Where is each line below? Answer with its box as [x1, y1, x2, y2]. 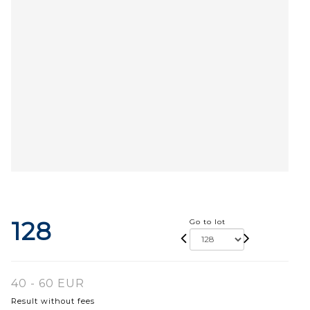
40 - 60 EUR [11, 276, 84, 290]
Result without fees [11, 295, 95, 306]
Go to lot [190, 217, 226, 226]
